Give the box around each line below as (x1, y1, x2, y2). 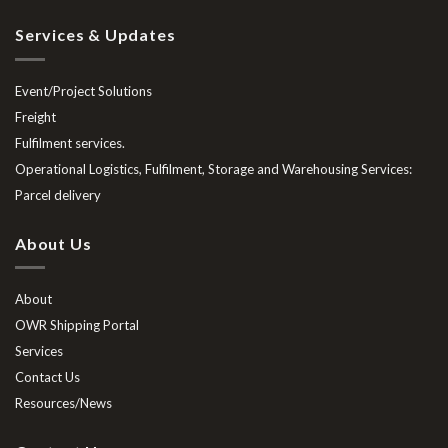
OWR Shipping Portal (15, 317, 139, 334)
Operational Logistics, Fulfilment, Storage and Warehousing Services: (15, 160, 412, 177)
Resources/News (15, 395, 112, 412)
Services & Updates (15, 25, 176, 45)
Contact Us (15, 369, 80, 386)
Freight (15, 108, 56, 125)
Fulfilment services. (15, 134, 125, 151)
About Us (15, 233, 92, 253)
